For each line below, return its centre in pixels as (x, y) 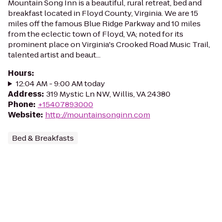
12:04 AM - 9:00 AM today (60, 83)
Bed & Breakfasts (43, 138)
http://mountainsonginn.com (98, 115)
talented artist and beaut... (54, 55)
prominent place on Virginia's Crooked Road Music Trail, (109, 44)
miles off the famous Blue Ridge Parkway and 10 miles (104, 24)
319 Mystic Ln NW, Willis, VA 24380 (108, 94)
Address (25, 94)
